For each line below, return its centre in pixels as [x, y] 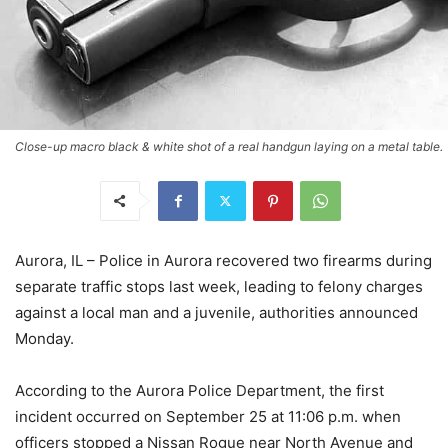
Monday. [44, 338]
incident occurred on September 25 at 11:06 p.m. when [208, 416]
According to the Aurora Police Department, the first [199, 390]
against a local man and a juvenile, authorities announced [216, 312]
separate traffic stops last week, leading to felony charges [219, 286]
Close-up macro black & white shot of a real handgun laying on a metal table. [229, 146]
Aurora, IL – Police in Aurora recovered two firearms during [223, 260]
